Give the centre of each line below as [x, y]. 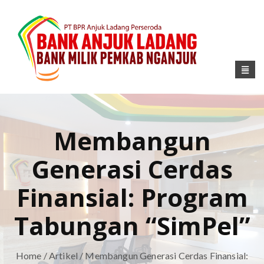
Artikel [63, 255]
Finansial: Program [132, 197]
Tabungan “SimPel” [132, 225]
